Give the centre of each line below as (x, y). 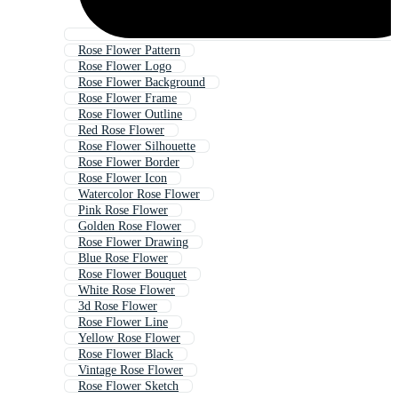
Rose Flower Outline (130, 115)
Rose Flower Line (123, 322)
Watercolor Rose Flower (139, 195)
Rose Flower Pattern (129, 51)
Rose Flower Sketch (128, 386)
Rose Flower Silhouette (137, 147)
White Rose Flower (127, 291)
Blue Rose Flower (123, 259)
